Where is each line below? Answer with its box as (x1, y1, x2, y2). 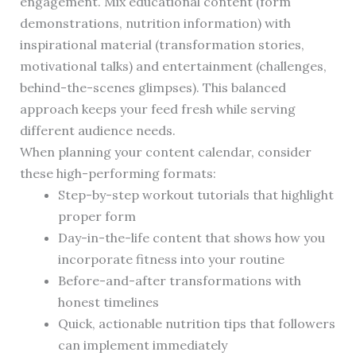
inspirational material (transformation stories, (19, 37, 304, 53)
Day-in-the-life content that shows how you (57, 230, 325, 246)
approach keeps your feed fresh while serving (19, 101, 296, 118)
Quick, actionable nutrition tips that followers (57, 315, 335, 332)
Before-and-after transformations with (57, 273, 301, 289)
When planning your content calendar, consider (19, 144, 311, 161)
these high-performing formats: (19, 165, 216, 182)
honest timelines (57, 294, 159, 311)
